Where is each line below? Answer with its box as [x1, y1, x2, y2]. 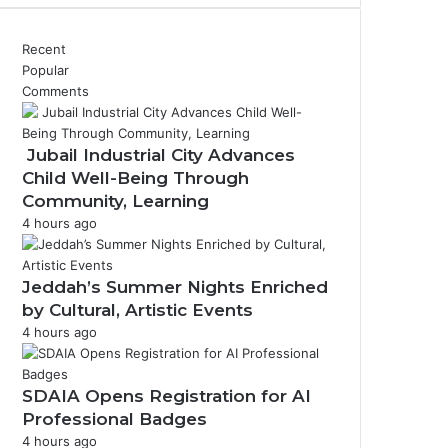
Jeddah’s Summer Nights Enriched [22, 277, 328, 297]
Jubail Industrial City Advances [22, 145, 295, 165]
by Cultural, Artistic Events [22, 300, 253, 320]
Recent [22, 41, 66, 57]
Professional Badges [22, 409, 207, 429]
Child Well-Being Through [22, 168, 249, 188]
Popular [22, 62, 69, 78]
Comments [22, 83, 89, 99]
